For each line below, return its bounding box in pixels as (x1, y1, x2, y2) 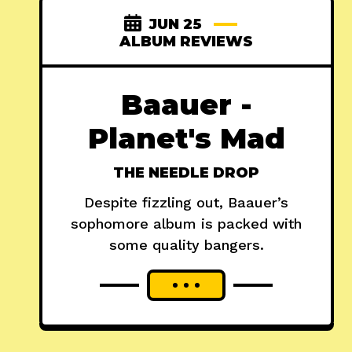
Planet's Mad (87, 121, 285, 156)
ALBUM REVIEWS (119, 33, 254, 51)
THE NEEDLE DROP (113, 164, 260, 182)
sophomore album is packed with (71, 215, 302, 233)
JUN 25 (148, 16, 202, 34)
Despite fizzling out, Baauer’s (84, 194, 289, 211)
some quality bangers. (108, 236, 264, 254)
